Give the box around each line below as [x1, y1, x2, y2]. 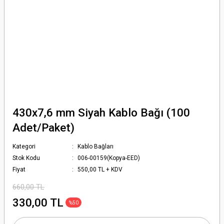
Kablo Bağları [77, 143, 114, 150]
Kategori [12, 143, 35, 150]
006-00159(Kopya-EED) [77, 154, 140, 161]
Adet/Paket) [12, 121, 74, 134]
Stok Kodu [12, 154, 40, 161]
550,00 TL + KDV [77, 166, 123, 173]
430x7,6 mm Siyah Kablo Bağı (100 [12, 106, 190, 119]
